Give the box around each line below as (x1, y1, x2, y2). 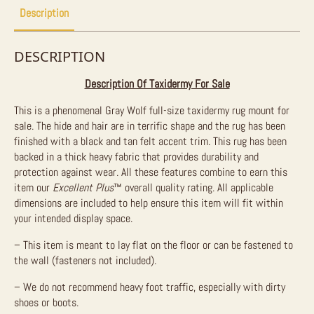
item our (14, 180, 53, 195)
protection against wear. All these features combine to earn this (14, 165, 287, 179)
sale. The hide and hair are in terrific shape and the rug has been (14, 118, 285, 133)
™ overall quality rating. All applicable (114, 180, 273, 195)
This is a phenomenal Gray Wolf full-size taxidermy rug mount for (14, 103, 289, 118)
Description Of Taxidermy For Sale (84, 76, 230, 91)
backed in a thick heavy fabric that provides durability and (14, 149, 259, 164)
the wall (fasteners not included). (14, 253, 156, 268)
